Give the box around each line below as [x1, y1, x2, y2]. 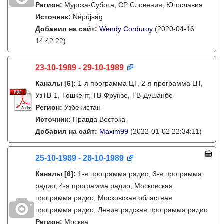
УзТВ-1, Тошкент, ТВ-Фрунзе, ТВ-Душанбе [35, 91, 173, 99]
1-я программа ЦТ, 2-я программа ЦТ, [78, 79, 203, 87]
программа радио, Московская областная [35, 194, 172, 202]
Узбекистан [64, 103, 101, 111]
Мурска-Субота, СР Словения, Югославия [64, 1, 203, 9]
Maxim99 [99, 127, 128, 135]
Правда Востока [73, 115, 125, 123]
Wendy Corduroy [99, 25, 153, 33]
